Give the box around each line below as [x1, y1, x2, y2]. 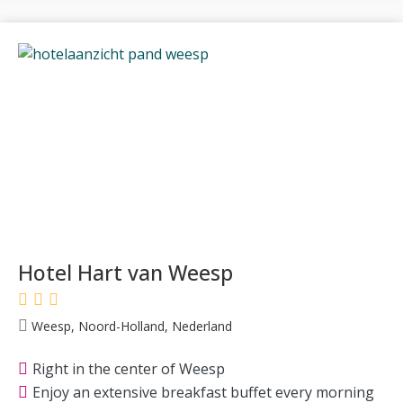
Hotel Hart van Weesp [18, 257, 233, 287]
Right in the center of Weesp [32, 359, 225, 379]
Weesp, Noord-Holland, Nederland [28, 317, 232, 335]
